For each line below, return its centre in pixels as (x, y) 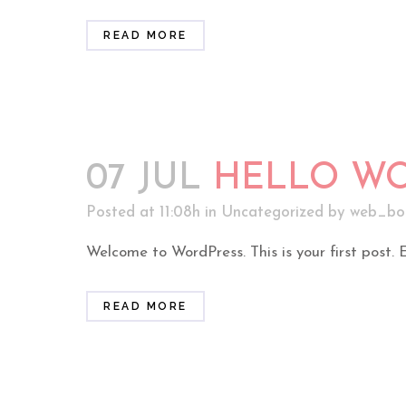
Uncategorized (272, 213)
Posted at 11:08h (143, 213)
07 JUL (144, 179)
